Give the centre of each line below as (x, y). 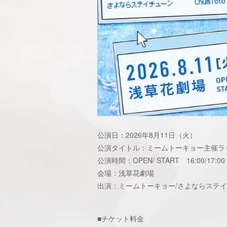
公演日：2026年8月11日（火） (147, 135)
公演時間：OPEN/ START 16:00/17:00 (161, 160)
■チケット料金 (121, 218)
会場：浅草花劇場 (126, 173)
